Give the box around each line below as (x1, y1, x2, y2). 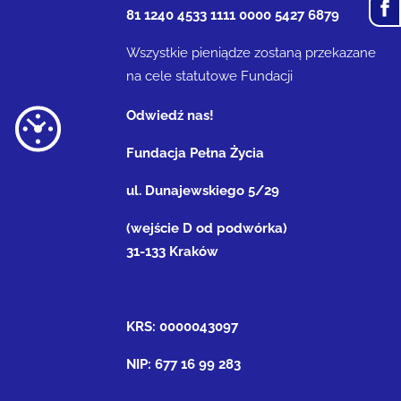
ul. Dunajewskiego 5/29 (126, 183, 287, 199)
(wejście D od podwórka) (126, 220, 288, 236)
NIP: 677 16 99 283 (126, 356, 242, 372)
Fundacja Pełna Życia (126, 145, 265, 161)
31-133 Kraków (126, 243, 219, 260)
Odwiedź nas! (126, 107, 215, 124)
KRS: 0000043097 (126, 319, 239, 335)
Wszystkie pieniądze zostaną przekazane (126, 45, 377, 61)
